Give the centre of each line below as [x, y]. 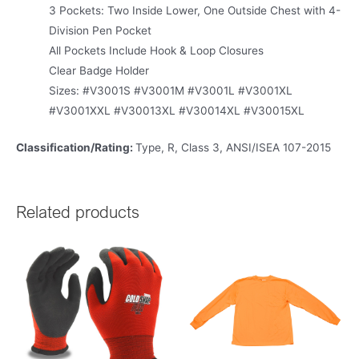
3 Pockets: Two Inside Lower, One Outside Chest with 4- [195, 11]
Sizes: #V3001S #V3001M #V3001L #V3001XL [171, 91]
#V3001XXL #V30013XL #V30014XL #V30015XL [177, 111]
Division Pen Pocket [101, 31]
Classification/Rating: [76, 147]
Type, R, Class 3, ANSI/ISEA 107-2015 [233, 147]
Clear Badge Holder [99, 71]
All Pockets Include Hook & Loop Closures [157, 51]
